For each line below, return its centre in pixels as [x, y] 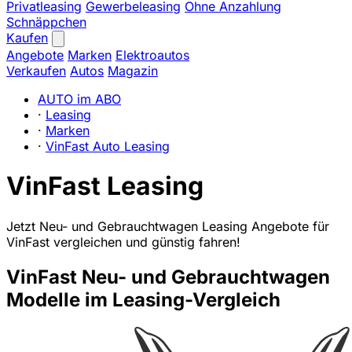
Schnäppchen [46, 22]
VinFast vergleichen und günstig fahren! [123, 242]
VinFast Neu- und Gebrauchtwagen [168, 277]
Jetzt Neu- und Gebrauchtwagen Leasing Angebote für [168, 226]
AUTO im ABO [79, 99]
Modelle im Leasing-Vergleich [143, 299]
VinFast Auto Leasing [108, 146]
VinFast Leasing [105, 186]
